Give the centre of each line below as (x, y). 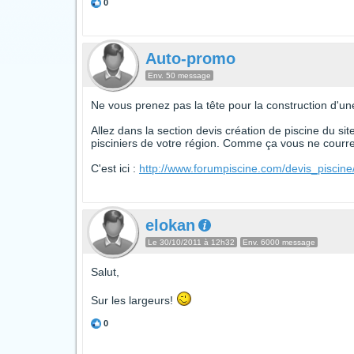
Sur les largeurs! (134, 300)
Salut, (105, 272)
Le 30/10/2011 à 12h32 (191, 242)
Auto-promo (190, 58)
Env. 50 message (179, 75)
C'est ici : (115, 168)
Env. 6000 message (279, 242)
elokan (170, 225)
